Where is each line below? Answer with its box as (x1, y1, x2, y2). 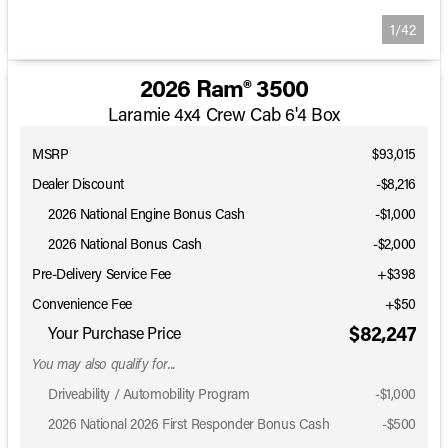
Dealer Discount (32, 173, 124, 193)
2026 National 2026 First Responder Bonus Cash (48, 413, 330, 433)
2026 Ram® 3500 (139, 72, 309, 103)
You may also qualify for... (32, 353, 176, 373)
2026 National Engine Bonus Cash (48, 203, 245, 223)
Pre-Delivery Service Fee (32, 263, 171, 283)
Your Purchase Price (48, 322, 181, 343)
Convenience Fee (32, 293, 132, 313)
